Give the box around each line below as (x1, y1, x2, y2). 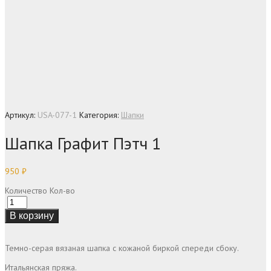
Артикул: (5, 109, 38, 120)
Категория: (79, 109, 121, 120)
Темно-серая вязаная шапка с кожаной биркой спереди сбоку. (5, 242, 239, 253)
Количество (5, 184, 47, 196)
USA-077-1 (38, 109, 77, 120)
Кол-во (50, 184, 75, 196)
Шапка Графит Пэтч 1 (5, 131, 161, 154)
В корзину (10, 210, 54, 221)
